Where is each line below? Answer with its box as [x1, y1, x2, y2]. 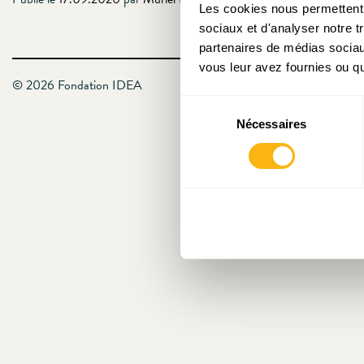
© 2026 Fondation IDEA [12, 75, 142, 95]
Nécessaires [236, 116, 307, 131]
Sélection [180, 97, 229, 112]
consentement [180, 136, 257, 151]
